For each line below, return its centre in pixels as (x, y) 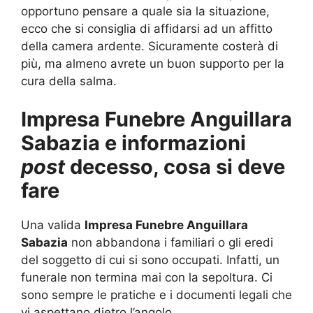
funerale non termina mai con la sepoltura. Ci (147, 278)
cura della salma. (69, 81)
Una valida (53, 225)
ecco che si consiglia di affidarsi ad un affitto (147, 28)
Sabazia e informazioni (133, 143)
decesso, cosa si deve (177, 167)
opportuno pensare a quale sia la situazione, (145, 11)
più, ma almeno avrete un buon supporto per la (153, 63)
